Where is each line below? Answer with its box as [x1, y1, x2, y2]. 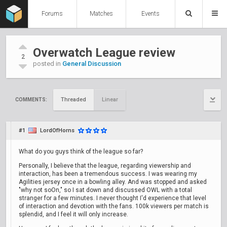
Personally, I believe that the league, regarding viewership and [19, 162, 191, 169]
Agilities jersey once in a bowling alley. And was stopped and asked [19, 178, 207, 185]
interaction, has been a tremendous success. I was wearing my [19, 170, 197, 177]
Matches [90, 10, 113, 17]
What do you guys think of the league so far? [19, 148, 143, 155]
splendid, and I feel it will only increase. [19, 211, 128, 218]
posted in [33, 60, 62, 67]
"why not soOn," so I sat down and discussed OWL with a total [19, 186, 192, 194]
